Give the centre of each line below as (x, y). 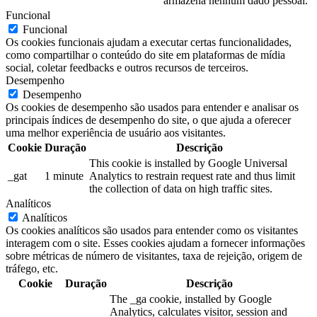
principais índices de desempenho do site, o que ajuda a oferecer (148, 120)
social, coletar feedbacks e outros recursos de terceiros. (127, 68)
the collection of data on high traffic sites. (181, 189)
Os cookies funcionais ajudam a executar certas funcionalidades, (149, 42)
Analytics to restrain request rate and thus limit (192, 176)
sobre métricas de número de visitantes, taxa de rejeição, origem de (154, 256)
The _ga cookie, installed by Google (191, 299)
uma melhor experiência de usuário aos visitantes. (116, 133)
